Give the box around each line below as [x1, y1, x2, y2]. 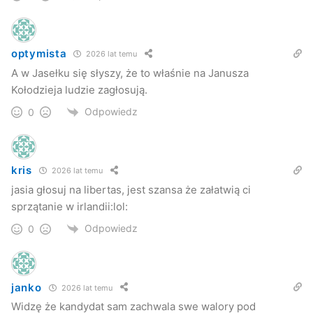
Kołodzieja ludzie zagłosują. [11, 82, 147, 96]
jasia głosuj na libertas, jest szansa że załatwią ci [11, 182, 251, 196]
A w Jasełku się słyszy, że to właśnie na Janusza [11, 66, 249, 80]
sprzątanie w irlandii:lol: [11, 199, 128, 213]
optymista [11, 47, 67, 61]
